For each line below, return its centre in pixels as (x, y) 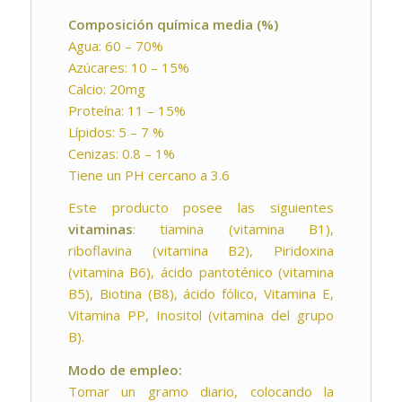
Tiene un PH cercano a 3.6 (149, 175)
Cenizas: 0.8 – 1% (121, 153)
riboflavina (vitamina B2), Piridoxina (201, 251)
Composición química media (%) (173, 24)
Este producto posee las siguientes (201, 208)
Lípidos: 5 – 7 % (116, 131)
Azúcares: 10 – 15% (128, 67)
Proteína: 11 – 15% (127, 110)
